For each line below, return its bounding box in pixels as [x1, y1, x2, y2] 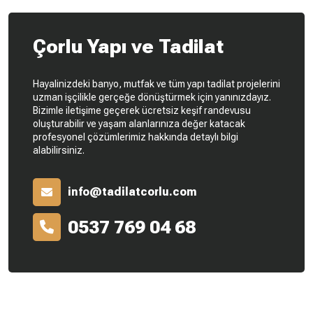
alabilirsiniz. [33, 144, 85, 156]
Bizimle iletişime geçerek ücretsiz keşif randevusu [33, 104, 251, 116]
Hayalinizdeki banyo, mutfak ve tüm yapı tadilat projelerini [33, 78, 280, 89]
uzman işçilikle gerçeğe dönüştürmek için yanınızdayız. [33, 91, 271, 103]
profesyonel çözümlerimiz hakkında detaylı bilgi [33, 131, 238, 143]
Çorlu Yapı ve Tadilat [33, 34, 224, 58]
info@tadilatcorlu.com [68, 184, 197, 198]
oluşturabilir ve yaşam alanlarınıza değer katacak [33, 117, 245, 129]
